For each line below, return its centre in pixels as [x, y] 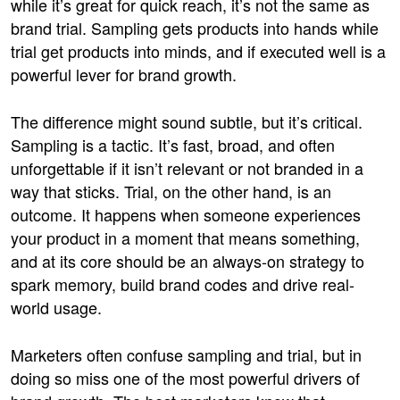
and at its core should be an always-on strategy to [187, 260]
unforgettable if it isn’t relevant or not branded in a [187, 167]
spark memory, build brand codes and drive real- [183, 283]
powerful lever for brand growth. [124, 74]
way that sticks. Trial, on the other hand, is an [171, 191]
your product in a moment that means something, [185, 237]
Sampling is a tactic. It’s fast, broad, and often [173, 144]
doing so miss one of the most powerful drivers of [185, 377]
